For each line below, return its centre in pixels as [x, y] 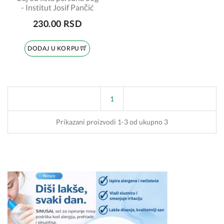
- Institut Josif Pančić [57, 7]
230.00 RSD [57, 23]
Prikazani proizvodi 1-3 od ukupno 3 [112, 122]
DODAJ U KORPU [54, 48]
